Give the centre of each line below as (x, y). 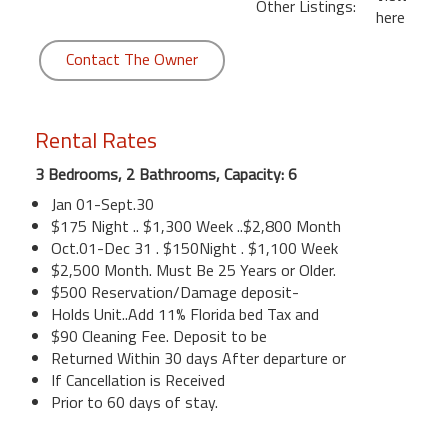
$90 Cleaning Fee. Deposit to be (159, 336)
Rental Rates (96, 140)
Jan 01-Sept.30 (102, 204)
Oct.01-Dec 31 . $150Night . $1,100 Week (194, 248)
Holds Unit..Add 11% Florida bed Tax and (185, 314)
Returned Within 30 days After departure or (198, 358)
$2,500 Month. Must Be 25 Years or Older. (193, 270)
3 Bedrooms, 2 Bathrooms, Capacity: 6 (166, 174)
